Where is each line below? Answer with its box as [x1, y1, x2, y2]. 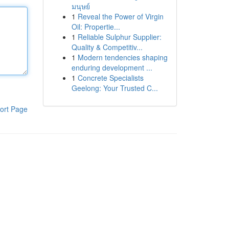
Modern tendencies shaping [77, 52, 168, 62]
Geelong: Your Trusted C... [71, 83, 158, 93]
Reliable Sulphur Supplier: [77, 32, 162, 42]
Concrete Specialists [77, 73, 144, 83]
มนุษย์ [71, 1, 90, 11]
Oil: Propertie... [71, 21, 120, 32]
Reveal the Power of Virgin [77, 11, 164, 21]
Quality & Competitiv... [71, 42, 143, 52]
